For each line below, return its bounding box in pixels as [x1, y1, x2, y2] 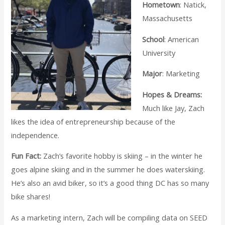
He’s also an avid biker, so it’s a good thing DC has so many [11, 178, 209, 188]
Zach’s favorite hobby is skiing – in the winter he [41, 151, 203, 161]
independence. [11, 130, 62, 140]
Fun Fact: [11, 151, 42, 161]
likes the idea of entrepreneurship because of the [11, 116, 176, 127]
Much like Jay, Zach [142, 102, 205, 113]
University [142, 47, 176, 58]
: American [164, 34, 199, 44]
